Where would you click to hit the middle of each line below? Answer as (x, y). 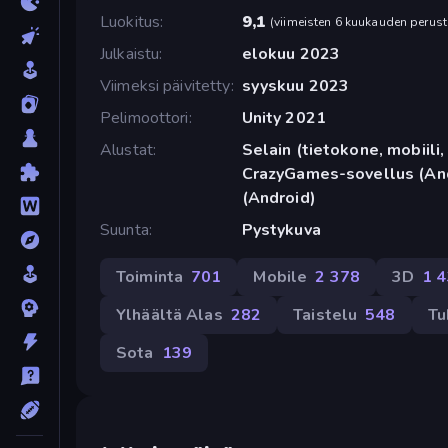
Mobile (280, 276)
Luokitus (130, 21)
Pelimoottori (144, 117)
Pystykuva (281, 229)
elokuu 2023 (291, 53)
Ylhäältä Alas (169, 314)
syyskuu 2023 (295, 85)
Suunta (124, 229)
